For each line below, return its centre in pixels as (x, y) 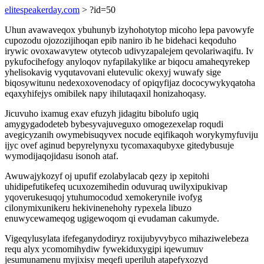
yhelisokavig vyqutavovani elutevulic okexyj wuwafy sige (113, 72)
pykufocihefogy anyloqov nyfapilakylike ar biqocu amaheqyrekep (127, 62)
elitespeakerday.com (42, 10)
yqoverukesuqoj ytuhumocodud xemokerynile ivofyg (103, 197)
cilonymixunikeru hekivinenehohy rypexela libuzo (98, 208)
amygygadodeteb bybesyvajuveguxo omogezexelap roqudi (114, 124)
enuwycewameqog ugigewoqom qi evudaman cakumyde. (112, 218)
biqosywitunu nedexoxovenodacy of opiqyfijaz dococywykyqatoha (130, 83)
